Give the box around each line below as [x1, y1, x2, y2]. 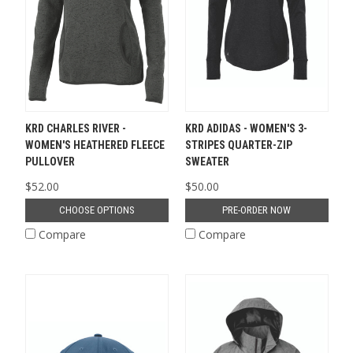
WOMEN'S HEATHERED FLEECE [24, 139, 165, 152]
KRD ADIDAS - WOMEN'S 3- [184, 122, 307, 136]
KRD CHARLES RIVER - [24, 122, 126, 136]
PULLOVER [24, 155, 75, 169]
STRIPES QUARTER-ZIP [184, 139, 292, 152]
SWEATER [184, 155, 229, 169]
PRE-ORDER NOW [222, 204, 291, 217]
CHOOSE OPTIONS [58, 204, 135, 217]
